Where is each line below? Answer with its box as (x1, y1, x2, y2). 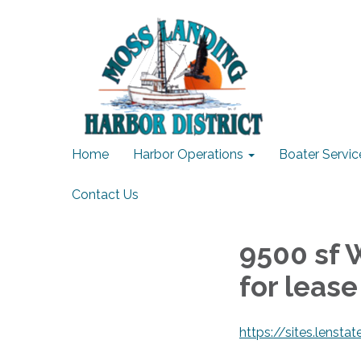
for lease (239, 269, 358, 303)
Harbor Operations (133, 147, 243, 162)
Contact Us (72, 187, 139, 202)
